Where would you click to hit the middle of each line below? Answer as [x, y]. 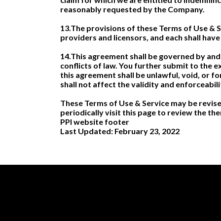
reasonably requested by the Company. [132, 9]
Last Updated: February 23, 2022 [120, 131]
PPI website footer [95, 122]
